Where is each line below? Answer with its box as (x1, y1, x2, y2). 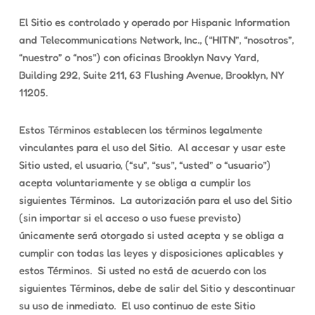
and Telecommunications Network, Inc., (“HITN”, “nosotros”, (18, 33, 294, 46)
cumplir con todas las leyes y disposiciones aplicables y (18, 246, 283, 259)
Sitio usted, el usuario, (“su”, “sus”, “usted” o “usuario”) (18, 158, 271, 172)
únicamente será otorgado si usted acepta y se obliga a (18, 229, 284, 242)
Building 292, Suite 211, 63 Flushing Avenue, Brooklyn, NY (18, 68, 285, 82)
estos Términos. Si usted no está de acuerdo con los (18, 264, 266, 277)
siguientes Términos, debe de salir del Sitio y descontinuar (18, 281, 295, 295)
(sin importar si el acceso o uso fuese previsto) (18, 211, 241, 224)
